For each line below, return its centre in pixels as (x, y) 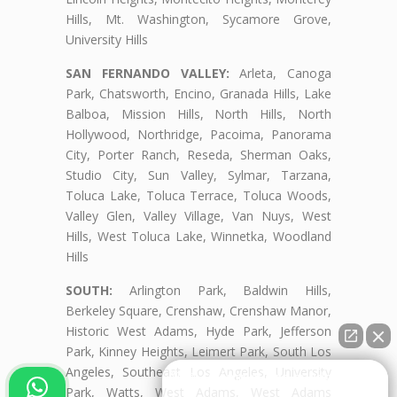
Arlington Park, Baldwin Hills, (222, 291)
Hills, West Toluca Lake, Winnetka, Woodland (198, 237)
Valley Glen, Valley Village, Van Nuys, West (198, 216)
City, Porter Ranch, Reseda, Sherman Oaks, (198, 155)
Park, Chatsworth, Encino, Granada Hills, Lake (198, 94)
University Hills (107, 40)
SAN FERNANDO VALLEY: (148, 74)
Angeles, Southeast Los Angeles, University (198, 372)
